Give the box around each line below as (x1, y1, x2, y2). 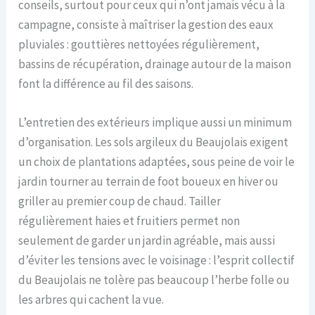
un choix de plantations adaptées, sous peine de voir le (18, 154, 295, 170)
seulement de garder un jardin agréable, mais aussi (18, 233, 276, 249)
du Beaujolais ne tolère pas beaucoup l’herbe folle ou (18, 272, 290, 288)
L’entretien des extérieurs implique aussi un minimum (18, 115, 292, 131)
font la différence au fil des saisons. (18, 75, 194, 91)
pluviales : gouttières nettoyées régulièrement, (18, 36, 260, 52)
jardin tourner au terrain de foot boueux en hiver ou (18, 174, 279, 190)
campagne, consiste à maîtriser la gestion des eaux (18, 16, 274, 32)
